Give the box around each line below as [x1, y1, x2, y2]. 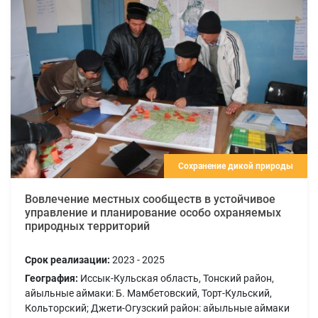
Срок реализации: [25, 253, 110, 265]
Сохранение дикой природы [178, 160, 293, 171]
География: [25, 272, 78, 284]
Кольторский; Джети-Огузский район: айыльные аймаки [25, 302, 290, 314]
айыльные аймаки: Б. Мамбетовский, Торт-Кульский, [25, 287, 272, 299]
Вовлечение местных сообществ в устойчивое [25, 192, 275, 206]
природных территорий [25, 219, 150, 233]
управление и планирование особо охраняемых [25, 205, 281, 219]
